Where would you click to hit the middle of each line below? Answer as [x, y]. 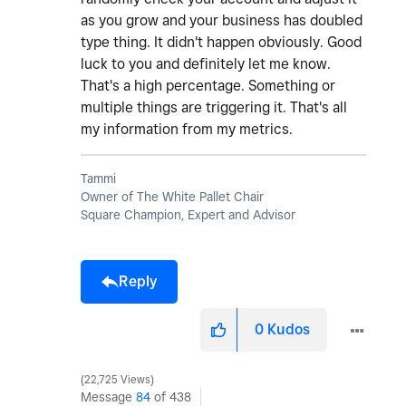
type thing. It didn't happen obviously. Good [221, 43]
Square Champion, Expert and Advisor [188, 215]
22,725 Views [117, 380]
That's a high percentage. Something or [208, 86]
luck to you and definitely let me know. [206, 64]
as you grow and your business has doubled [222, 21]
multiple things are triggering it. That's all [214, 108]
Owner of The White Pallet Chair [172, 197]
